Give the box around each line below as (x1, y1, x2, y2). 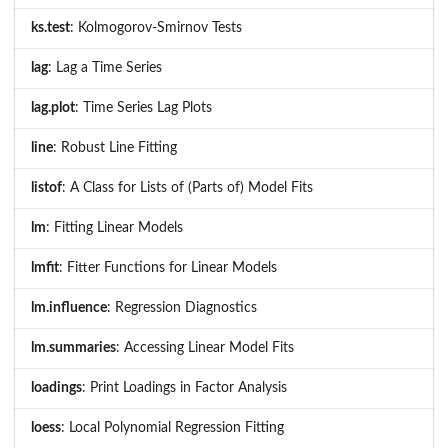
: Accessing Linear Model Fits (116, 341, 294, 356)
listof (31, 181, 62, 196)
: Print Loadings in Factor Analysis (82, 381, 287, 396)
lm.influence (31, 301, 107, 316)
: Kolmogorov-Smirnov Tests (70, 21, 242, 36)
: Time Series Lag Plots (75, 101, 212, 116)
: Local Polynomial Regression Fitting (61, 421, 284, 436)
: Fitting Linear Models (46, 221, 183, 236)
